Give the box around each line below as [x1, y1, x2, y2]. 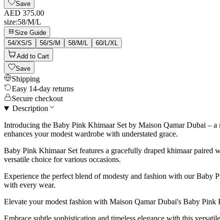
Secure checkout [12, 94, 63, 103]
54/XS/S [8, 39, 32, 47]
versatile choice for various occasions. [4, 155, 121, 164]
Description [12, 104, 48, 113]
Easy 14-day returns [12, 84, 74, 93]
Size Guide [15, 29, 46, 37]
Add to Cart [17, 53, 49, 60]
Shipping [12, 75, 40, 83]
